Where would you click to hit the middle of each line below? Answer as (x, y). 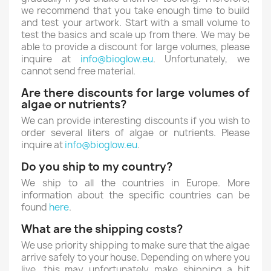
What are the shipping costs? (102, 229)
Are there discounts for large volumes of (135, 93)
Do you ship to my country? (97, 167)
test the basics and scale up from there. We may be (135, 35)
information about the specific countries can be (135, 195)
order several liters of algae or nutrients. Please (135, 133)
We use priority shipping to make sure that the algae (135, 245)
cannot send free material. (78, 71)
